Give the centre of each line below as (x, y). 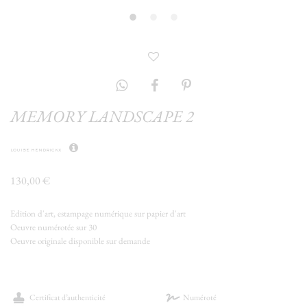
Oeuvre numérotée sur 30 (53, 227)
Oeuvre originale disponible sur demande (80, 241)
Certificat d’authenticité (67, 297)
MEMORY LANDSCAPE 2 (102, 116)
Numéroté (200, 297)
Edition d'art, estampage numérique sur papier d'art (98, 213)
